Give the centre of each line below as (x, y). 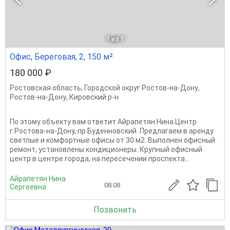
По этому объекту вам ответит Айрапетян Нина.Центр (103, 122)
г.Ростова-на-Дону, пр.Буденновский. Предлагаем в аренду (112, 131)
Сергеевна (28, 187)
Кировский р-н (94, 97)
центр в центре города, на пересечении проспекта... (100, 159)
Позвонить (115, 210)
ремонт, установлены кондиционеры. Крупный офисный (106, 149)
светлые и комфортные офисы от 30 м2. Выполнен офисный (112, 140)
